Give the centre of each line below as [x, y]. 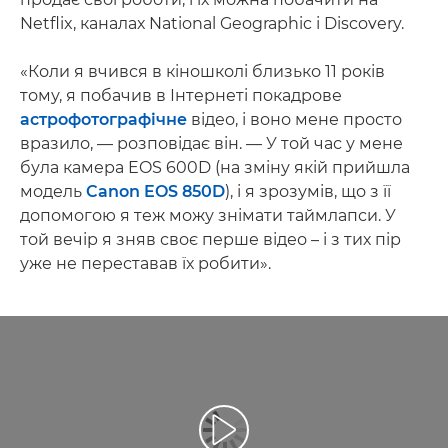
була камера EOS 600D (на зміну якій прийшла [215, 167]
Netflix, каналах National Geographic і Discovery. [212, 23]
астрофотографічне [103, 119]
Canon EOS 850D [155, 191]
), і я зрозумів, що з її [308, 191]
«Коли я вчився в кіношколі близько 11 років [202, 71]
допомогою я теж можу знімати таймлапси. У [208, 215]
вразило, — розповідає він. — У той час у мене [211, 143]
